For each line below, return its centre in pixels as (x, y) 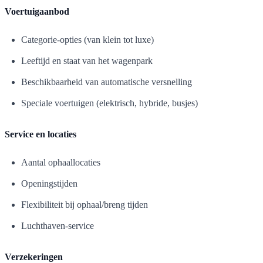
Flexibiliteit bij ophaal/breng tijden (85, 204)
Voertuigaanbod (37, 11)
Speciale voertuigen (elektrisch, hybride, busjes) (109, 103)
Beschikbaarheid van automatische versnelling (107, 82)
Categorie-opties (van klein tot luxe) (87, 39)
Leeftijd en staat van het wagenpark (87, 60)
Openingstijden (49, 183)
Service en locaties (41, 134)
